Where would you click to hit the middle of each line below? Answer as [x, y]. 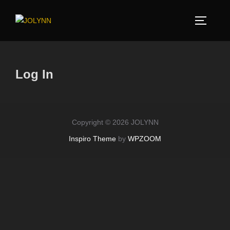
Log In [34, 74]
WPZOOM [145, 139]
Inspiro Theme [92, 139]
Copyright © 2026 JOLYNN [115, 122]
